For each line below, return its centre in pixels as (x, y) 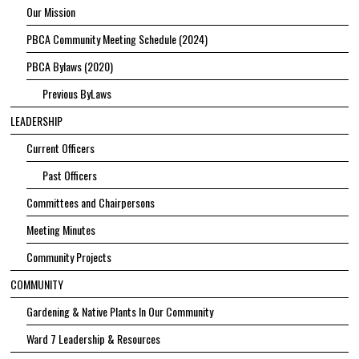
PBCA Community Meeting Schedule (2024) (117, 39)
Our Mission (51, 12)
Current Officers (61, 148)
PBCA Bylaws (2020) (70, 67)
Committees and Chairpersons (91, 203)
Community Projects (69, 257)
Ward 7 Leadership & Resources (94, 339)
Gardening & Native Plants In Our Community (120, 312)
